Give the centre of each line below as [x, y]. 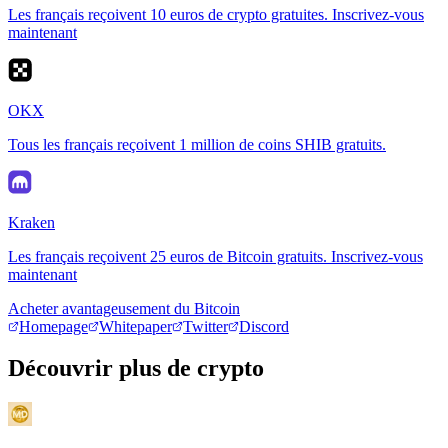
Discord [264, 326]
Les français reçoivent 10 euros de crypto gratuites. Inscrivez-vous [216, 14]
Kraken [31, 222]
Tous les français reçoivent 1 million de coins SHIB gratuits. [197, 144]
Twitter [205, 326]
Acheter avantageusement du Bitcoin [124, 308]
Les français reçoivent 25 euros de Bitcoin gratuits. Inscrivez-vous [215, 256]
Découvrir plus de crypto [136, 368]
